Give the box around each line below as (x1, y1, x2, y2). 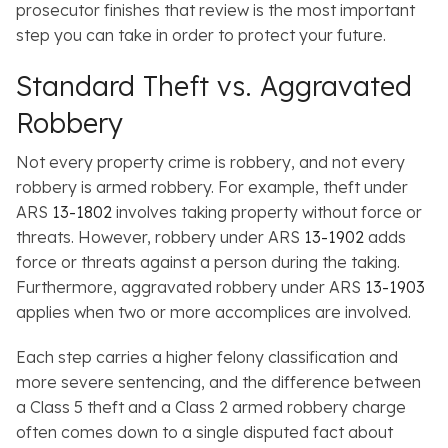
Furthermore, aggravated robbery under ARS (16, 277, 365, 298)
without (302, 202, 357, 223)
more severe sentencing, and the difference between (16, 372, 421, 393)
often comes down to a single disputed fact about (16, 422, 393, 443)
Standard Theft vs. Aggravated (16, 69, 412, 104)
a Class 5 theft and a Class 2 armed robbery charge (16, 397, 406, 418)
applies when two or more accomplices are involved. (16, 302, 411, 323)
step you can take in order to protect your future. (16, 25, 386, 46)
